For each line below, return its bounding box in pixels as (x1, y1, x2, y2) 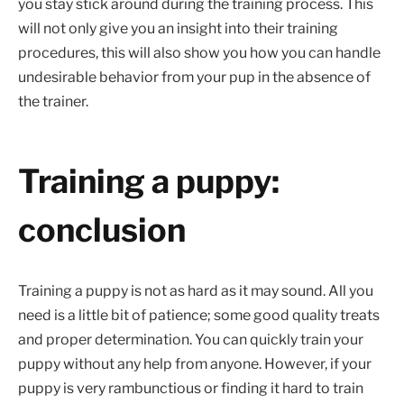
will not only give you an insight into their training (18, 19, 338, 37)
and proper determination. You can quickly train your (18, 331, 363, 349)
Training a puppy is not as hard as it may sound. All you (18, 282, 373, 300)
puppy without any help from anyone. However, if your (18, 355, 372, 373)
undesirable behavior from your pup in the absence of (18, 68, 371, 86)
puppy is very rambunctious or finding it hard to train (18, 380, 363, 398)
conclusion (18, 210, 186, 251)
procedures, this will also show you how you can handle (18, 43, 381, 61)
